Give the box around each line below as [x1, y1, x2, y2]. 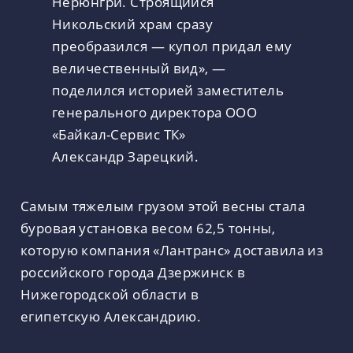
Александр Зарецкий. [52, 147, 199, 166]
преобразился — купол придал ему [52, 36, 292, 56]
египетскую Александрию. [20, 307, 201, 326]
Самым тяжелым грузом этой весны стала [20, 196, 306, 216]
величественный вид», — [52, 58, 226, 78]
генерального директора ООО [52, 102, 258, 122]
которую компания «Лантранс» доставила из [20, 240, 324, 260]
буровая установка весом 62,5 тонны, [20, 218, 276, 238]
